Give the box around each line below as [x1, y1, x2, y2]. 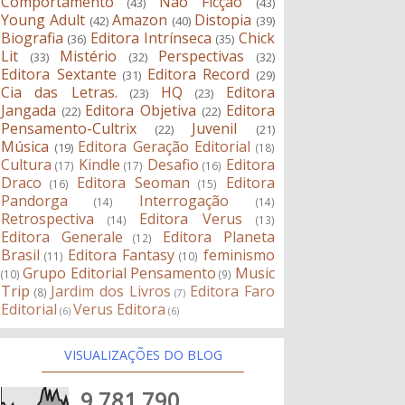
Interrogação [139, 191, 230, 212]
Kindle [78, 155, 120, 175]
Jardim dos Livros [51, 281, 171, 302]
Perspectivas [158, 46, 245, 67]
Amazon [112, 10, 168, 31]
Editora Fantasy [68, 245, 175, 266]
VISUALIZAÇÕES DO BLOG [63, 346, 222, 364]
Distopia [194, 10, 252, 31]
